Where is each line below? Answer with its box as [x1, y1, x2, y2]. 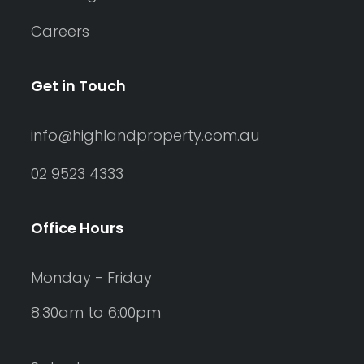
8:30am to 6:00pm [31, 302, 161, 323]
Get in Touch [31, 76, 126, 96]
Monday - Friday [31, 267, 152, 288]
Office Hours [31, 218, 123, 238]
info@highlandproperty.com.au [31, 125, 259, 145]
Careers [31, 21, 89, 41]
